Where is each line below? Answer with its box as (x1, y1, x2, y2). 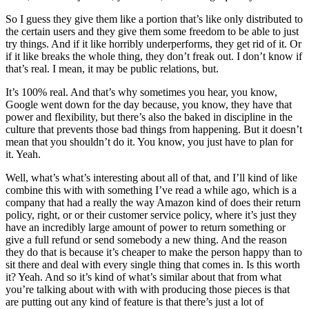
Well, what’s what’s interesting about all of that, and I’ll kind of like (6, 172, 297, 184)
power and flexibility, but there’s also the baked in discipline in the (6, 111, 292, 123)
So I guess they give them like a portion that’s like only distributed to (6, 13, 303, 26)
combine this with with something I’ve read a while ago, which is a (6, 184, 297, 197)
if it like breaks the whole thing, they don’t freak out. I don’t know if (6, 50, 302, 63)
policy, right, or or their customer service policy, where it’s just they (6, 209, 297, 221)
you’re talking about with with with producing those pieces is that (6, 283, 290, 296)
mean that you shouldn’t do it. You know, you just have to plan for (6, 136, 293, 148)
